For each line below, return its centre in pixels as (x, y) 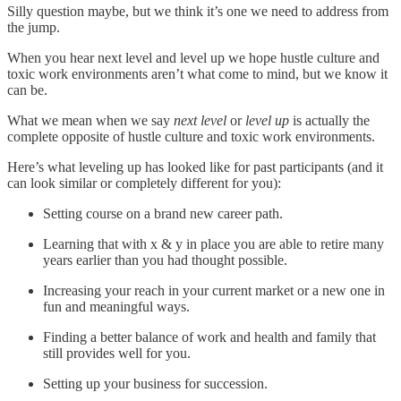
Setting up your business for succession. (155, 383)
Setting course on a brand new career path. (163, 213)
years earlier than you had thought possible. (165, 260)
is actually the (331, 120)
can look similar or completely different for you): (144, 183)
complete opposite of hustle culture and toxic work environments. (191, 136)
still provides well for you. (117, 353)
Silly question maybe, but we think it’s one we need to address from (198, 11)
